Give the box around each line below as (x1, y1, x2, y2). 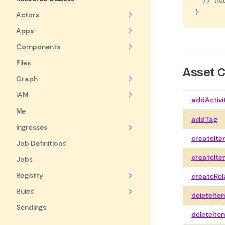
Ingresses (16, 123, 47, 132)
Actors (16, 10, 39, 19)
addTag (191, 115, 217, 124)
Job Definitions (16, 139, 66, 148)
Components (16, 42, 60, 51)
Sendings (16, 203, 46, 212)
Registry (16, 171, 43, 180)
